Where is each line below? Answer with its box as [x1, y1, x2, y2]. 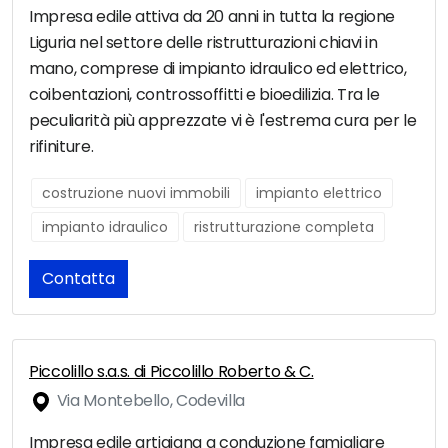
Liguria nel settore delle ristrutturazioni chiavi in [29, 31, 378, 55]
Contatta [42, 267, 115, 291]
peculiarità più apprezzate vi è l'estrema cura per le [29, 109, 417, 133]
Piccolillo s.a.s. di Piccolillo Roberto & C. [29, 360, 314, 384]
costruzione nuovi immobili [42, 183, 230, 204]
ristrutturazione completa [194, 217, 374, 238]
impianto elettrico [256, 183, 382, 204]
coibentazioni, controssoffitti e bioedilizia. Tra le [29, 83, 380, 107]
